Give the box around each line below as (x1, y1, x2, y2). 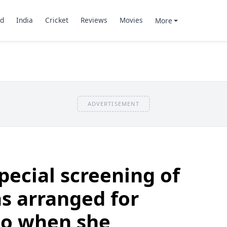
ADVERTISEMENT (87, 99, 140, 107)
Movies (119, 15, 143, 25)
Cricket (45, 15, 68, 25)
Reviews (80, 15, 107, 25)
